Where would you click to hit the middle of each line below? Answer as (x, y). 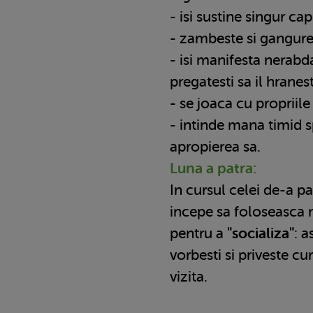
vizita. (189, 276)
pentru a (198, 233)
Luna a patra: (213, 168)
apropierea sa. (215, 146)
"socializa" (261, 233)
